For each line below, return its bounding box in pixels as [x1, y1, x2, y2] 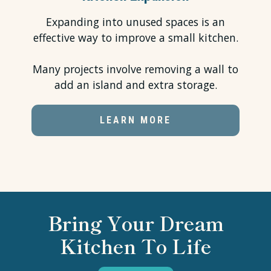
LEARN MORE [100, 114, 171, 126]
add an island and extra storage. [54, 77, 217, 93]
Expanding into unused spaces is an [46, 15, 225, 30]
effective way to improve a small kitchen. [33, 30, 238, 45]
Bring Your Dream [47, 209, 224, 237]
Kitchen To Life [59, 232, 212, 260]
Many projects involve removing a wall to [33, 62, 238, 77]
